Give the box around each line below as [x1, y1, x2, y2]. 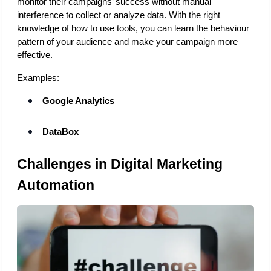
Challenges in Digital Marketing [17, 155, 223, 172]
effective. [17, 50, 55, 60]
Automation [17, 177, 94, 193]
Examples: [17, 73, 59, 83]
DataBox [42, 126, 79, 137]
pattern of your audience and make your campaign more [17, 37, 238, 47]
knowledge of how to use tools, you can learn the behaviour [17, 24, 249, 34]
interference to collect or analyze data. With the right [17, 10, 220, 21]
